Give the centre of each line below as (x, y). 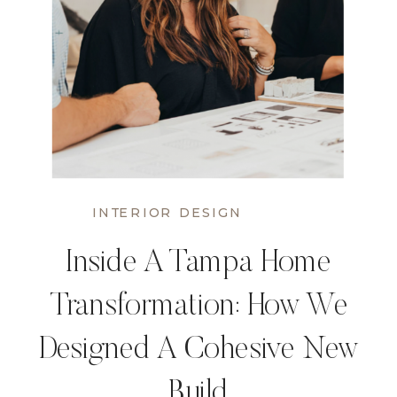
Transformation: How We (198, 308)
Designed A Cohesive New (198, 352)
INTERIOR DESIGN (167, 213)
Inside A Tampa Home (198, 265)
